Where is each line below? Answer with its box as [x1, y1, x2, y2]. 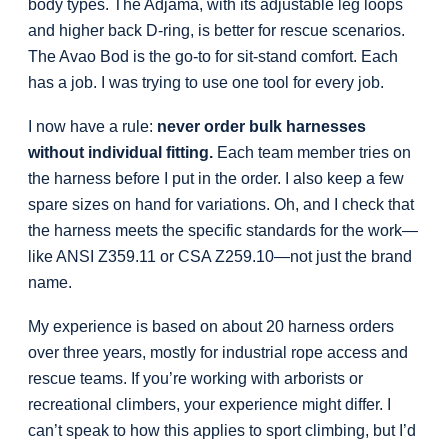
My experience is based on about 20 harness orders [28, 318, 394, 336]
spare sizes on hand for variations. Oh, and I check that [28, 196, 414, 214]
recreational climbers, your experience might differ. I [28, 396, 391, 414]
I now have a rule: [28, 118, 157, 136]
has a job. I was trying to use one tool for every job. [28, 74, 384, 92]
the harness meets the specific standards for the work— [28, 222, 418, 240]
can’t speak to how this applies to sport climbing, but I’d [28, 422, 416, 440]
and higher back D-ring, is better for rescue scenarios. [28, 22, 405, 40]
